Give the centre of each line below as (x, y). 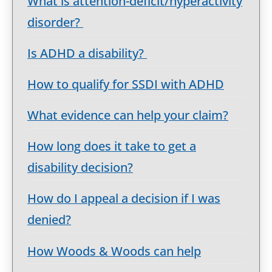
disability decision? (80, 168)
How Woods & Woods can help (114, 251)
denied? (49, 220)
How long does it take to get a (112, 146)
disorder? (55, 22)
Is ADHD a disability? (87, 53)
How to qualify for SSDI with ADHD (126, 84)
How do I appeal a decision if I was (124, 199)
